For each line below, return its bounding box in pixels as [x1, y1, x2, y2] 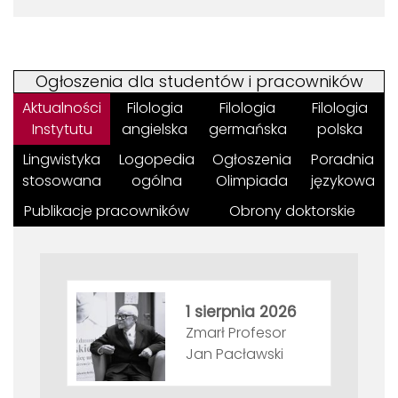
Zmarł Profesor [186, 322, 286, 344]
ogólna [131, 171, 182, 192]
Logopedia [119, 149, 195, 171]
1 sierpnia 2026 [186, 301, 297, 323]
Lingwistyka [23, 149, 100, 171]
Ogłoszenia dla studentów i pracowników [35, 70, 363, 93]
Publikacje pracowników [23, 201, 189, 222]
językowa [310, 171, 375, 192]
